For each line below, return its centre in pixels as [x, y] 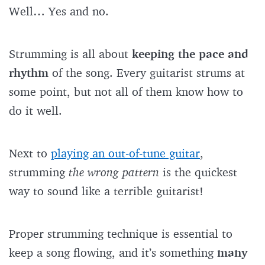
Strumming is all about [70, 54]
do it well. [37, 111]
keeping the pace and [190, 54]
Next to [30, 153]
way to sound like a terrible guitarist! [108, 191]
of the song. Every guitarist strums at [147, 73]
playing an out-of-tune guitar [125, 153]
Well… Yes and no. [61, 11]
